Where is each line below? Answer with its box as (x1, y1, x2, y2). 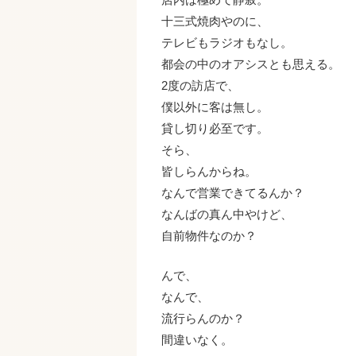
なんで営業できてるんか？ (161, 186, 304, 200)
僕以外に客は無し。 (161, 100, 269, 114)
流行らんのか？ (161, 311, 245, 326)
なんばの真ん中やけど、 (161, 207, 292, 222)
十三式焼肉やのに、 (161, 14, 269, 29)
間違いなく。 (161, 333, 233, 347)
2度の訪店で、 (161, 79, 239, 93)
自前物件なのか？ (161, 229, 257, 243)
